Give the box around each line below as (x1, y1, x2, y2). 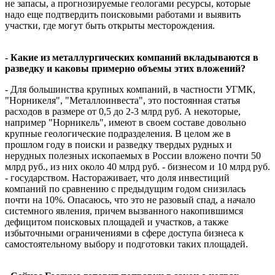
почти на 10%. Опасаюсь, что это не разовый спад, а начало (5, 194, 255, 205)
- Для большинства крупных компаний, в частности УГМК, (5, 83, 255, 95)
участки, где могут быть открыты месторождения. (5, 20, 215, 31)
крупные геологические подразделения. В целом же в (5, 128, 231, 139)
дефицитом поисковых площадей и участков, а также (5, 216, 228, 227)
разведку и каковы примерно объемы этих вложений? (5, 63, 246, 74)
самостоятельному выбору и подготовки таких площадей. (5, 238, 248, 249)
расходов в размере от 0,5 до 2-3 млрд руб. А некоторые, (5, 106, 241, 117)
